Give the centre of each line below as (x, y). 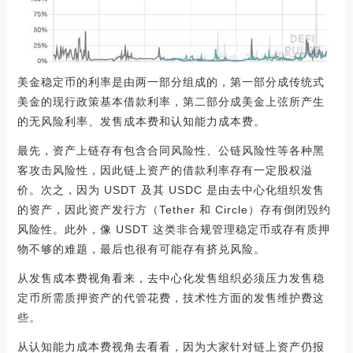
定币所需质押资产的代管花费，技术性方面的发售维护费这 (171, 298)
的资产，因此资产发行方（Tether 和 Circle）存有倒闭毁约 (174, 210)
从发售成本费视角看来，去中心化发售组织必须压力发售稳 (171, 278)
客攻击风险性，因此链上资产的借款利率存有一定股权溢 (165, 170)
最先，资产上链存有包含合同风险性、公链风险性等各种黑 (171, 150)
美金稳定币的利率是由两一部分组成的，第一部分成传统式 (171, 82)
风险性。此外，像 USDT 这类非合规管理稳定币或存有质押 (173, 229)
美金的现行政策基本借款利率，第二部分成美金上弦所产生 (171, 102)
